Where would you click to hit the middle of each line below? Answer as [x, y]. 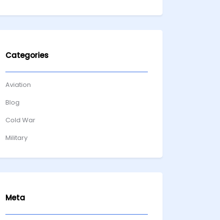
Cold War [20, 120]
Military [16, 138]
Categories [27, 55]
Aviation [18, 85]
